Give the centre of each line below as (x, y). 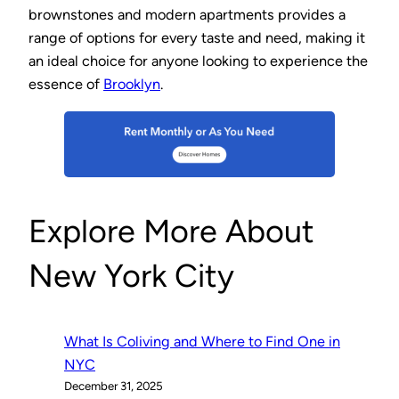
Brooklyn (132, 85)
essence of (66, 85)
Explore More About (171, 232)
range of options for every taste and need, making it (197, 38)
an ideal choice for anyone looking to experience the (198, 61)
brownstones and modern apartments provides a (187, 15)
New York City (131, 276)
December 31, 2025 (114, 386)
